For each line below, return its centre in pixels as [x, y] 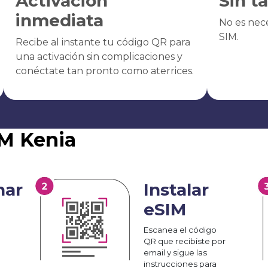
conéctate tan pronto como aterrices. [104, 71]
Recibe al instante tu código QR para [103, 42]
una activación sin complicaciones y [99, 56]
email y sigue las [175, 252]
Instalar [176, 189]
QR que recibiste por [185, 241]
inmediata [59, 20]
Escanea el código [180, 229]
